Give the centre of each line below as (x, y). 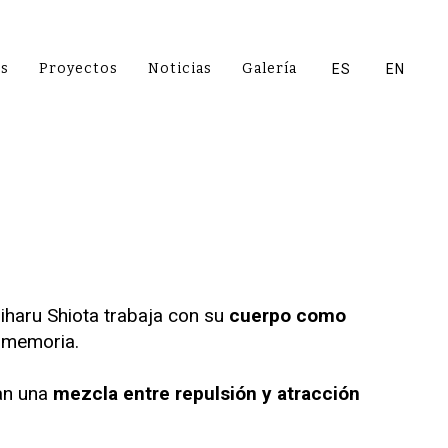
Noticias (180, 68)
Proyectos (78, 68)
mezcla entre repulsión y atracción (206, 393)
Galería (269, 68)
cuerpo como (287, 315)
